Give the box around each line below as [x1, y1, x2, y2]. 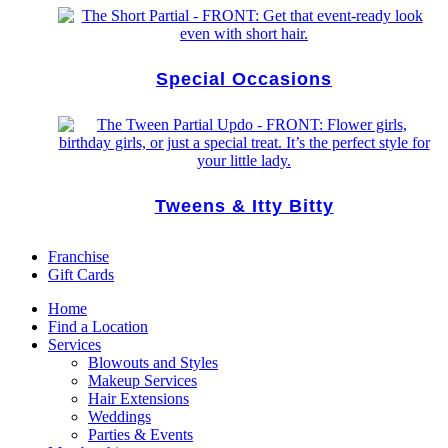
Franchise [48, 248, 109, 265]
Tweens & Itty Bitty [154, 196, 334, 216]
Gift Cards [48, 266, 114, 283]
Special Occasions [156, 69, 332, 89]
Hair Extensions [88, 390, 189, 407]
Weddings [88, 408, 151, 425]
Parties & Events [88, 426, 193, 443]
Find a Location [48, 318, 148, 335]
